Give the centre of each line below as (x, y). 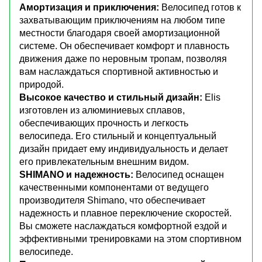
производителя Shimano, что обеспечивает (112, 200)
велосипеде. (46, 251)
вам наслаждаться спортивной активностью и (119, 71)
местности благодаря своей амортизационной (120, 33)
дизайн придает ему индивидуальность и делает (124, 149)
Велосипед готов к (200, 7)
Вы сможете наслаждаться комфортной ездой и (123, 226)
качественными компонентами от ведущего (114, 187)
